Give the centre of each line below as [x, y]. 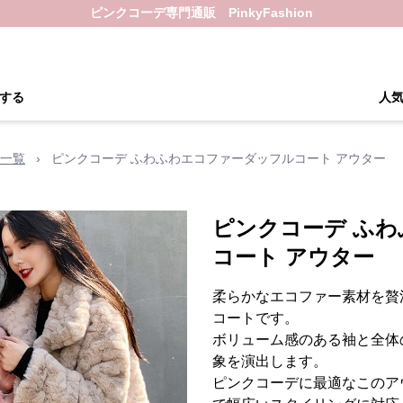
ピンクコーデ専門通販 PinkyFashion [201, 13]
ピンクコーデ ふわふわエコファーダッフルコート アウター [219, 158]
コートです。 [255, 318]
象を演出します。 [270, 361]
